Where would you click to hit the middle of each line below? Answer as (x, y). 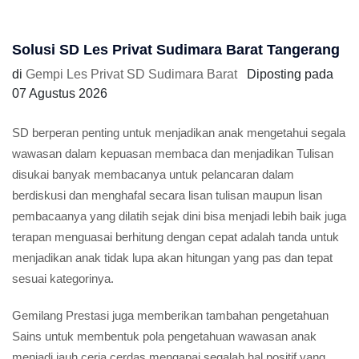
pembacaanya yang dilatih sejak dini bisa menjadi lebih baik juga (179, 216)
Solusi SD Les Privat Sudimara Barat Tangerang (176, 50)
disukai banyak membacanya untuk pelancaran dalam (153, 174)
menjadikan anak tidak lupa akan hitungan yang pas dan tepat (172, 258)
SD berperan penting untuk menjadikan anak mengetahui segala (179, 133)
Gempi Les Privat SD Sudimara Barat (131, 74)
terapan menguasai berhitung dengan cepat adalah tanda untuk (175, 237)
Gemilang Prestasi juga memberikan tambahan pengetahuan (170, 315)
